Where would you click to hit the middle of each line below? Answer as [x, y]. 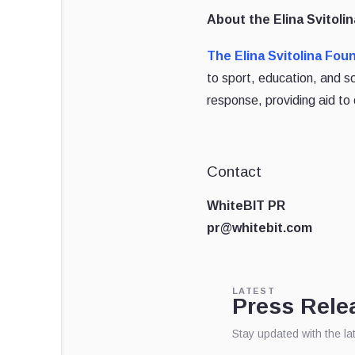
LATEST [254, 290]
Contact [234, 171]
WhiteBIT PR [246, 205]
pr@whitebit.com [260, 227]
